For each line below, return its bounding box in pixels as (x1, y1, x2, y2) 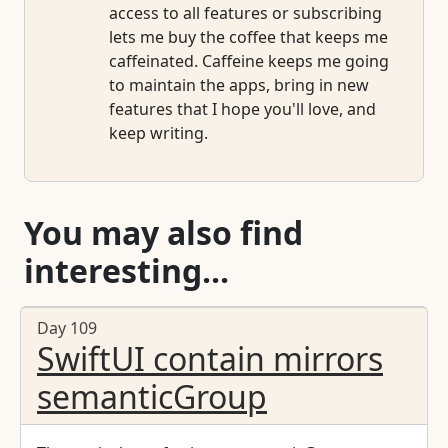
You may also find (24, 211, 303, 255)
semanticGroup (37, 375, 267, 419)
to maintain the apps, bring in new (109, 74, 369, 97)
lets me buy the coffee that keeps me (109, 26, 388, 49)
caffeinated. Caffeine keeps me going (109, 50, 389, 73)
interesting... (24, 249, 229, 293)
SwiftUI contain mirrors (37, 337, 383, 381)
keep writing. (109, 122, 208, 145)
